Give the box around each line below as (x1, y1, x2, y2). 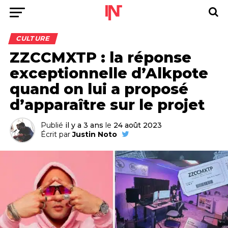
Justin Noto (72, 130, 117, 139)
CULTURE (15, 35, 51, 42)
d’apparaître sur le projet (9, 96, 205, 113)
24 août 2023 (113, 121, 162, 130)
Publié (40, 121, 63, 130)
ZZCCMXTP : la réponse (9, 48, 191, 66)
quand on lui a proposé (9, 80, 188, 98)
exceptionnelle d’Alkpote (9, 64, 208, 82)
